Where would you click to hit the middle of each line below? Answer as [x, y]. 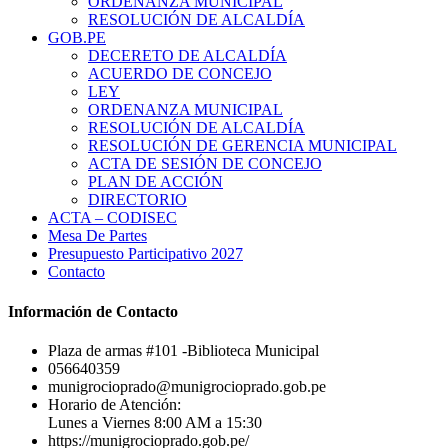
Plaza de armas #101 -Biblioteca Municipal [183, 350]
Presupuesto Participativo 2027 [145, 254]
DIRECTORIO [137, 200]
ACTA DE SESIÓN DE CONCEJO [205, 164]
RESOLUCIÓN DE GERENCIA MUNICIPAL [242, 146]
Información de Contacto [93, 311]
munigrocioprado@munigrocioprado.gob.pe [187, 386]
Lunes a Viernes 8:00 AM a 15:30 [155, 422]
